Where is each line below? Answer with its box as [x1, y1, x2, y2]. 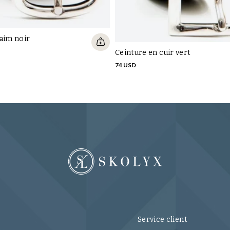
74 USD [115, 61, 136, 69]
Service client [138, 215, 187, 224]
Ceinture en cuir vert [115, 48, 191, 57]
